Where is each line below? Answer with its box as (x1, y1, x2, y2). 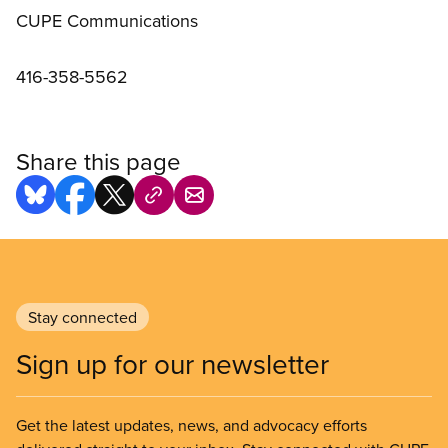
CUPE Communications (16, 8, 208, 34)
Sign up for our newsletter (16, 344, 329, 384)
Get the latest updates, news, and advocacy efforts (16, 414, 367, 437)
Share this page (16, 144, 181, 179)
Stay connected (28, 306, 137, 329)
